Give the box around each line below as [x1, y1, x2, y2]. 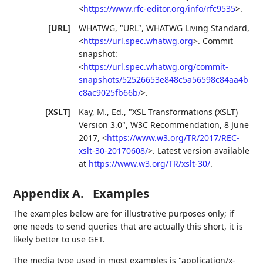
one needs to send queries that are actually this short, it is [13, 221, 244, 232]
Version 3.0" [79, 119, 126, 131]
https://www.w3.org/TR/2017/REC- [107, 132, 240, 144]
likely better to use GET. [13, 234, 106, 245]
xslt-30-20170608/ [79, 145, 149, 157]
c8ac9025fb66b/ [79, 87, 141, 99]
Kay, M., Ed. [79, 106, 124, 118]
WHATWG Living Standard [146, 22, 248, 34]
